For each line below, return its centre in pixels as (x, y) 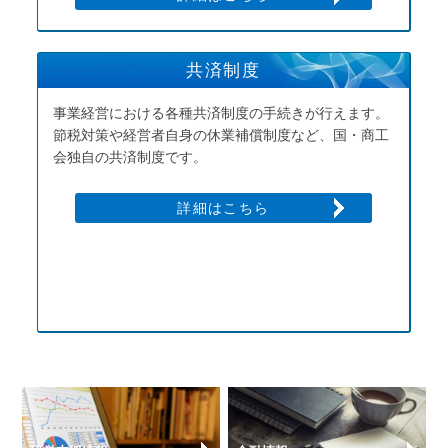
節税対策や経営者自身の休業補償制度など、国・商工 (220, 135)
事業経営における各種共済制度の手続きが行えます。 (220, 113)
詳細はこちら (223, 208)
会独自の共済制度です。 (129, 157)
